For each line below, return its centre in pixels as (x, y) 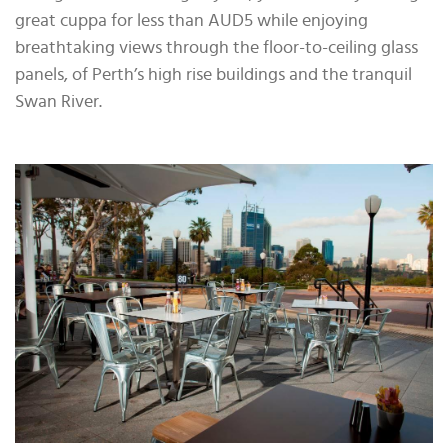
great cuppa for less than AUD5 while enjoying (191, 21)
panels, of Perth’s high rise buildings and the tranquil (213, 75)
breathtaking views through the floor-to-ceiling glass (216, 48)
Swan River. (58, 102)
